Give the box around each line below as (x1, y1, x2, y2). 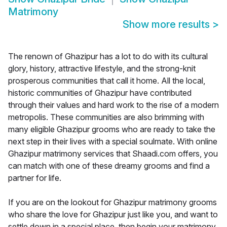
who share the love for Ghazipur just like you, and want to (8, 209, 218, 220)
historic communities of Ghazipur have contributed (8, 88, 192, 98)
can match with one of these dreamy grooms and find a (8, 161, 210, 171)
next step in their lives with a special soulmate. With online (8, 136, 217, 147)
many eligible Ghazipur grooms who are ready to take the (8, 124, 215, 135)
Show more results (123, 18, 212, 31)
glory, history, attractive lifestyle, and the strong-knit (8, 63, 196, 74)
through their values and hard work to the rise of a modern (8, 100, 219, 110)
